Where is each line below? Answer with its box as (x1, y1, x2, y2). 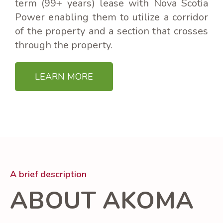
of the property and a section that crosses (15, 24, 208, 38)
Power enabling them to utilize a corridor (15, 10, 208, 24)
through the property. (15, 38, 112, 52)
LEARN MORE (35, 71, 93, 83)
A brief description (10, 168, 87, 181)
